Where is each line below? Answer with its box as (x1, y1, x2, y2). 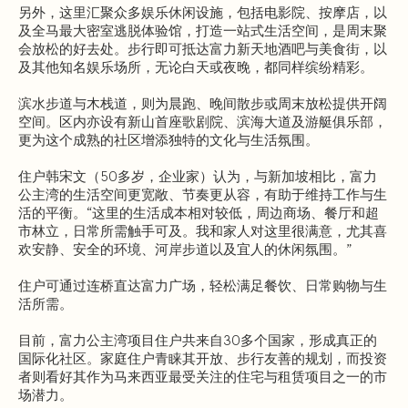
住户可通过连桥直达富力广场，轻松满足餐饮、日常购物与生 (18, 276, 387, 294)
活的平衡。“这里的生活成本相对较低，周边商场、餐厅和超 (18, 203, 379, 221)
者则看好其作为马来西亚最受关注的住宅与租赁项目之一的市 (18, 367, 387, 385)
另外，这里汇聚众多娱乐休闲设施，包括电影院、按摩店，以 (18, 3, 387, 21)
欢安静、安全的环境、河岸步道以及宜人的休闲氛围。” (18, 240, 352, 258)
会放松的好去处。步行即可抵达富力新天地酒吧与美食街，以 (18, 39, 387, 57)
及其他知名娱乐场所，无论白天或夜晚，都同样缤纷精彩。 (18, 57, 373, 76)
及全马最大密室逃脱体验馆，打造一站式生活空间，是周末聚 (18, 21, 387, 39)
